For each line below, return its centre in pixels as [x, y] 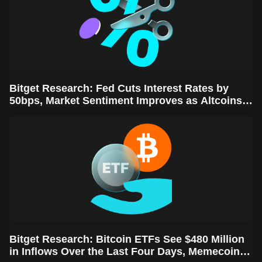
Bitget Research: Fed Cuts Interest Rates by [119, 88]
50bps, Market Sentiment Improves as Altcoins [126, 101]
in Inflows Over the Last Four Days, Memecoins [127, 251]
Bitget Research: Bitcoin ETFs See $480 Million [127, 239]
